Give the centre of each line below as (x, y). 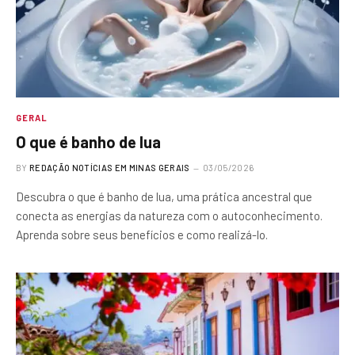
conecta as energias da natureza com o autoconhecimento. (169, 215)
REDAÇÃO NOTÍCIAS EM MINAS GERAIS (110, 167)
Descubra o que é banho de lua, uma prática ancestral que (164, 196)
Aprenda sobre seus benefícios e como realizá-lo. (142, 234)
